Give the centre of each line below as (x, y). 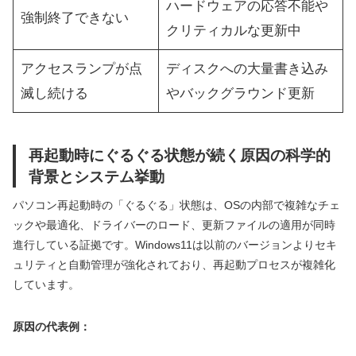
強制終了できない (74, 17)
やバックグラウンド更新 (240, 93)
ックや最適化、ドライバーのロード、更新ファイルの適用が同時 (174, 224)
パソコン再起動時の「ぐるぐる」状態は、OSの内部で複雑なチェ (176, 205)
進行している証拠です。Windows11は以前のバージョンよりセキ (175, 244)
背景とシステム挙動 (97, 176)
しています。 (46, 284)
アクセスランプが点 (81, 68)
